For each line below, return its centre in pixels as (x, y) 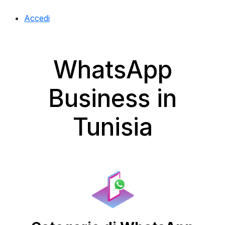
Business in (113, 98)
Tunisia (113, 127)
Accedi (37, 18)
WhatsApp (113, 70)
